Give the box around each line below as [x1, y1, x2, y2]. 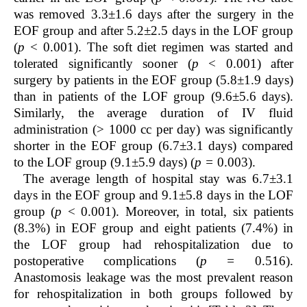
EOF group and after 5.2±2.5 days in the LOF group [14, 23, 293, 38]
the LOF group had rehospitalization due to [14, 237, 293, 252]
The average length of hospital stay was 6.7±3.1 [23, 171, 293, 186]
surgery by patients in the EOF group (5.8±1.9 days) [14, 73, 293, 88]
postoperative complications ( [14, 254, 200, 269]
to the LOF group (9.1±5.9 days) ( [14, 155, 195, 170]
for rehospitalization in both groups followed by [14, 286, 293, 302]
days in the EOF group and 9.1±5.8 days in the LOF [14, 188, 293, 203]
